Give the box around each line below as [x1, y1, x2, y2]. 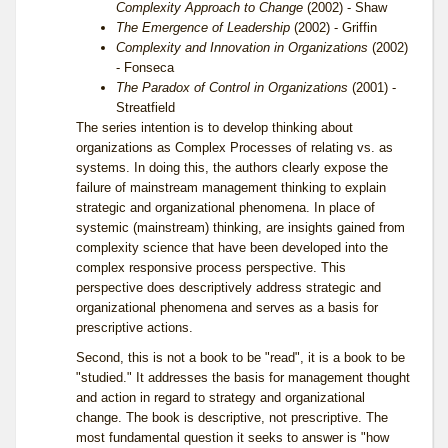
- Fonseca [116, 60, 174, 76]
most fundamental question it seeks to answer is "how [76, 430, 389, 446]
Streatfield [116, 100, 175, 116]
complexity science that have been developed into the [76, 240, 388, 256]
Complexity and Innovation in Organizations [116, 40, 368, 56]
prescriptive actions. [76, 320, 193, 336]
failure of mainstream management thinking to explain [76, 180, 386, 196]
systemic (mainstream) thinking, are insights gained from [76, 220, 405, 236]
